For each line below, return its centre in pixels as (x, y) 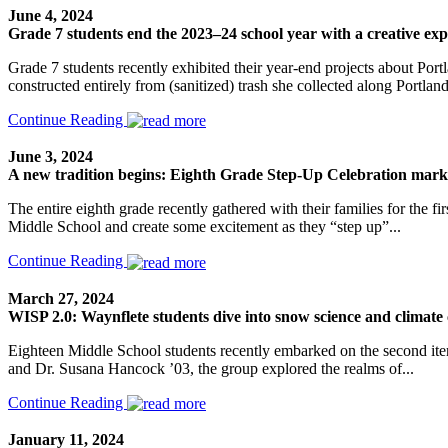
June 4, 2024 (50, 16)
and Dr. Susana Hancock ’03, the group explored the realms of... (211, 368)
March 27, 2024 (61, 298)
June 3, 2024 (50, 157)
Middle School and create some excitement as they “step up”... (204, 227)
